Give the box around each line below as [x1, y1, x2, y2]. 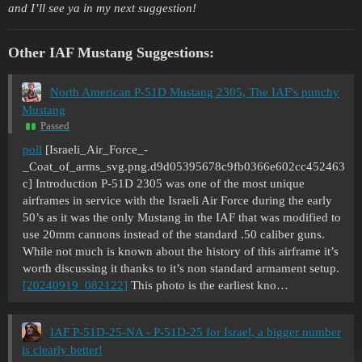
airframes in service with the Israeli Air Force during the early [23, 194, 332, 208]
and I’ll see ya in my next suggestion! [8, 2, 196, 15]
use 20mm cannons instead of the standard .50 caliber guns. [23, 228, 325, 242]
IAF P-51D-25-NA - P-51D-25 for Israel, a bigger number [50, 326, 341, 339]
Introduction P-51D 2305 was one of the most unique [36, 177, 305, 191]
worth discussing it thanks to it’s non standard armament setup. [23, 262, 339, 276]
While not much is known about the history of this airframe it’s [23, 245, 339, 259]
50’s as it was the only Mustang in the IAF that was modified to [23, 211, 341, 225]
